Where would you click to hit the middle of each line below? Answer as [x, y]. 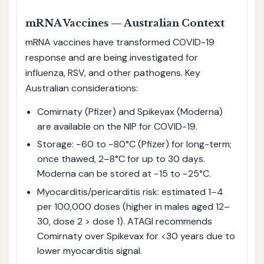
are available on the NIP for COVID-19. [117, 126]
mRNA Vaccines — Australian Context [125, 24]
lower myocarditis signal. [89, 251]
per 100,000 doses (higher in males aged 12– [133, 207]
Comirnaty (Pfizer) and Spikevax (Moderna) [130, 111]
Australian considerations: [81, 88]
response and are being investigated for [111, 58]
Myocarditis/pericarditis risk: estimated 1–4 [130, 192]
